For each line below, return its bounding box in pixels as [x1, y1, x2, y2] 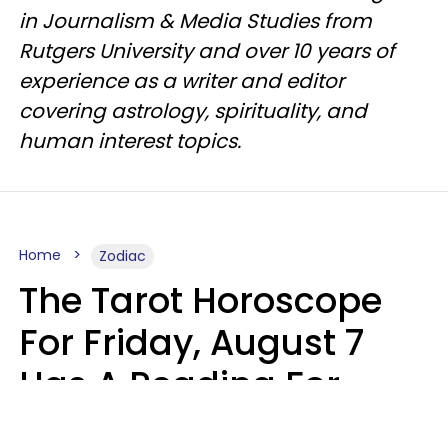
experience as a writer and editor [19, 67, 344, 95]
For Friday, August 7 [19, 318, 364, 367]
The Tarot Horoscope [19, 276, 382, 325]
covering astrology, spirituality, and [19, 97, 367, 125]
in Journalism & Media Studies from [19, 7, 372, 35]
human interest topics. [19, 127, 241, 155]
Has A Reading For [19, 360, 340, 409]
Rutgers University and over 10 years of [19, 37, 395, 65]
